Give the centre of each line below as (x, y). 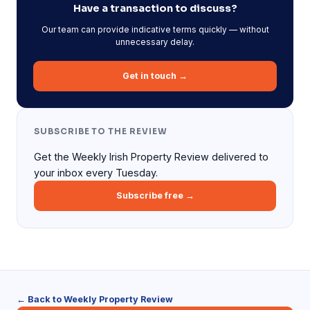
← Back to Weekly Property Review (95, 299)
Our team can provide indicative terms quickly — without (155, 30)
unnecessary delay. (155, 42)
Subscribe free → (155, 195)
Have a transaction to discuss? (155, 8)
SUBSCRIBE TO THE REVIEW (101, 131)
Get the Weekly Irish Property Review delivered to (151, 157)
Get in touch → (155, 76)
